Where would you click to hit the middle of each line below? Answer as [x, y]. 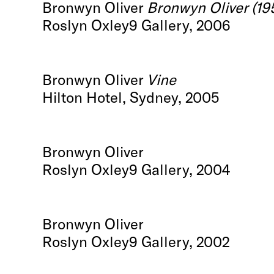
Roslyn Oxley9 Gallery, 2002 [136, 241]
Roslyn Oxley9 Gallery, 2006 [137, 24]
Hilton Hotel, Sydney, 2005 [131, 97]
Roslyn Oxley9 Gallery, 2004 [136, 169]
